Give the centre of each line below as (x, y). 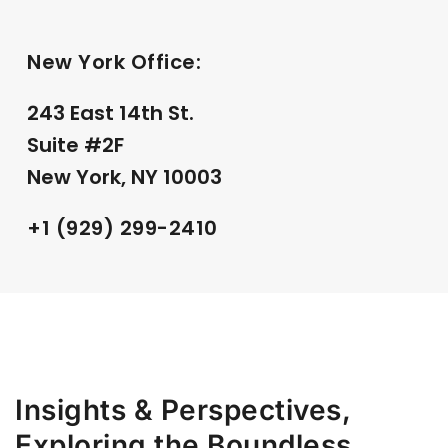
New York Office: (114, 61)
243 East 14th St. (110, 112)
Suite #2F (75, 144)
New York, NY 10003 (124, 176)
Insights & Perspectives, (182, 409)
